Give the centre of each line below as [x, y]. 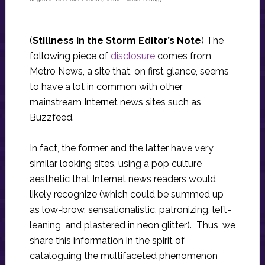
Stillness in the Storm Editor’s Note [117, 41]
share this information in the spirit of [107, 241]
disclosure [132, 56]
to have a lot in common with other [106, 87]
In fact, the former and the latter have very [121, 148]
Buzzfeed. [51, 118]
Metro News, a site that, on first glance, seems [129, 72]
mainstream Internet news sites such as [115, 102]
